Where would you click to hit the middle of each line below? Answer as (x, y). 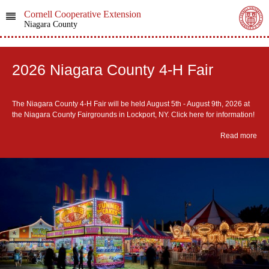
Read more (239, 135)
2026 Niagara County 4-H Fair (113, 70)
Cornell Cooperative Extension (82, 14)
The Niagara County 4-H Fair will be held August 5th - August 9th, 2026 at (131, 104)
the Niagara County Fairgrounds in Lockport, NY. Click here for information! (133, 114)
